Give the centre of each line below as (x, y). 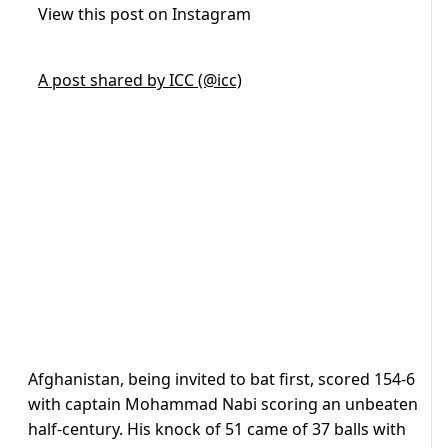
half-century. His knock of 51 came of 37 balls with (217, 429)
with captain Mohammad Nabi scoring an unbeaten (223, 404)
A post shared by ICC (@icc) (140, 80)
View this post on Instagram (144, 14)
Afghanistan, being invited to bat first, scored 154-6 (221, 379)
